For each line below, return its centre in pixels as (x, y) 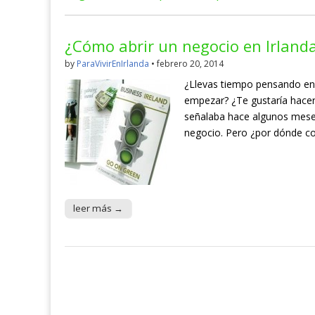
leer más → (98, 208)
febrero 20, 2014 (190, 64)
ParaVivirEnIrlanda (113, 64)
